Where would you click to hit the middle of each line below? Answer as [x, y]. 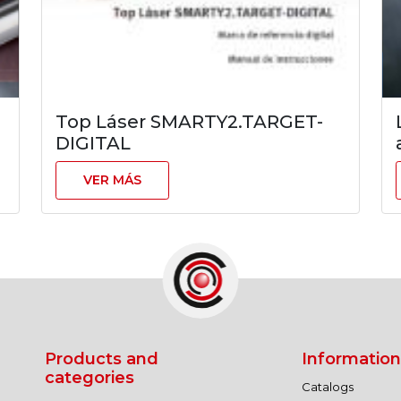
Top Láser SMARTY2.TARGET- [189, 122]
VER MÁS [112, 180]
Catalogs [327, 387]
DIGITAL [93, 143]
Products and [102, 359]
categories [90, 378]
